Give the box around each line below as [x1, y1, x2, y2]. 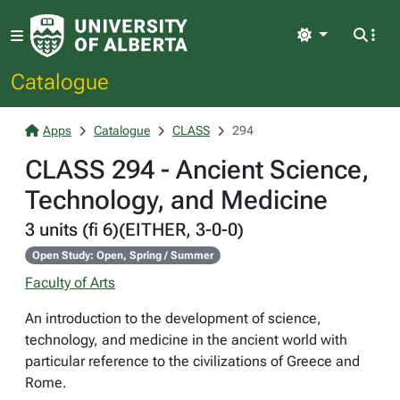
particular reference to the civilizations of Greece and [25, 353, 360, 370]
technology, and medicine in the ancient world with [25, 331, 347, 348]
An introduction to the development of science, [25, 310, 321, 327]
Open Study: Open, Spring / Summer [31, 249, 213, 262]
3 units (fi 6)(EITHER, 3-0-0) [25, 219, 244, 240]
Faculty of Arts [25, 274, 115, 291]
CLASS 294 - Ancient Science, [25, 154, 369, 185]
